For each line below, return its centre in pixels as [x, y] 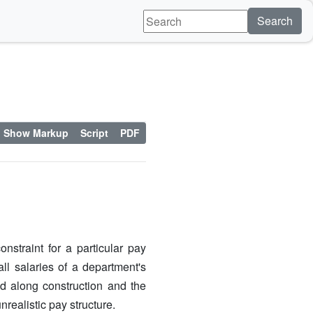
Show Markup [36, 133]
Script [94, 133]
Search [275, 21]
